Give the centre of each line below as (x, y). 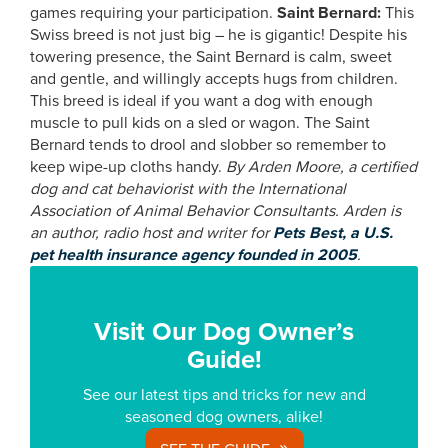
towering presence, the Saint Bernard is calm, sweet (211, 57)
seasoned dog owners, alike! (224, 417)
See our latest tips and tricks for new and (224, 395)
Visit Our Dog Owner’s (224, 332)
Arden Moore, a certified (330, 167)
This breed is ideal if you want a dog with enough (201, 101)
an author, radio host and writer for (151, 233)
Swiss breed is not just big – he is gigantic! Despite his (218, 35)
